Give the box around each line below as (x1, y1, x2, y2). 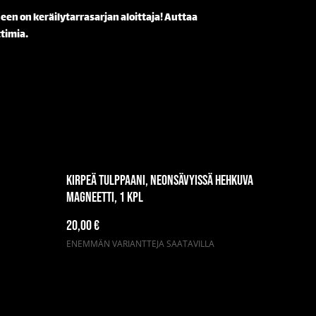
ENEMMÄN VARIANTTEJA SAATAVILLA (66, 238, 214, 250)
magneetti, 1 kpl (66, 189, 143, 207)
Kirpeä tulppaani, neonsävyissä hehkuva (66, 172, 253, 190)
